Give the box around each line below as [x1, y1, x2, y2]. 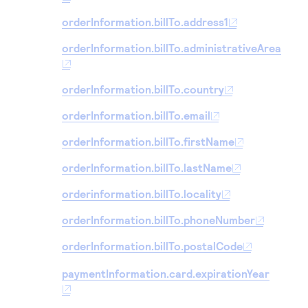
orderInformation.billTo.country [62, 82, 224, 96]
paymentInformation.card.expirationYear [62, 267, 269, 280]
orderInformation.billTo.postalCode [62, 239, 243, 252]
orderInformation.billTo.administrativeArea [62, 41, 281, 54]
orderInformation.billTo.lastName [62, 161, 232, 174]
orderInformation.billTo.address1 [62, 15, 228, 28]
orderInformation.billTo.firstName [62, 135, 234, 148]
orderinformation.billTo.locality [62, 187, 221, 200]
